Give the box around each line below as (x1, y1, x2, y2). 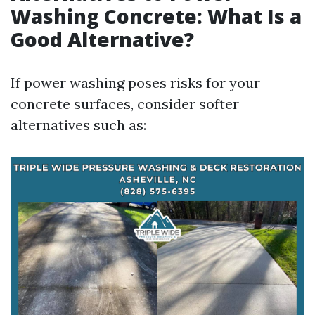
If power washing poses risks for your (11, 74, 260, 91)
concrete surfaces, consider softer (11, 95, 239, 112)
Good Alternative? (11, 26, 194, 53)
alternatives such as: (11, 116, 146, 134)
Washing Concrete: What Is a (11, 3, 302, 30)
